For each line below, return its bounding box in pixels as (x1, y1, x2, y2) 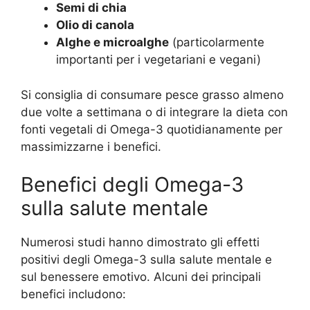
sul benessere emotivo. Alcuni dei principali (21, 270, 261, 284)
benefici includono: (21, 287, 126, 302)
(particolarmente (169, 35, 264, 50)
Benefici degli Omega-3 (21, 172, 244, 197)
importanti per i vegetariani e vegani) (56, 53, 261, 67)
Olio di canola (56, 18, 134, 33)
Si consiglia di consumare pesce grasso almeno (21, 87, 284, 102)
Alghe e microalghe (56, 35, 169, 50)
